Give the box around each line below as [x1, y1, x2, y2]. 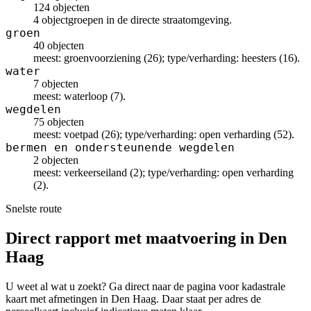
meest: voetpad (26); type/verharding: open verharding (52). [33, 128, 294, 140]
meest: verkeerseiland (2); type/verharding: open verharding [33, 167, 294, 178]
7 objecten [33, 78, 78, 90]
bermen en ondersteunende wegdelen [6, 141, 235, 154]
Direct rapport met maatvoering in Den [6, 228, 287, 247]
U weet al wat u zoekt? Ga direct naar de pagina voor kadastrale [6, 280, 285, 292]
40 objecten [33, 40, 84, 51]
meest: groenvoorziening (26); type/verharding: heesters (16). [33, 52, 300, 64]
